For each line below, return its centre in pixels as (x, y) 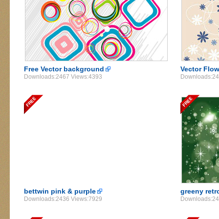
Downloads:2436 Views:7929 (63, 199)
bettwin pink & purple (60, 191)
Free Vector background (64, 69)
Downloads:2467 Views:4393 (63, 77)
